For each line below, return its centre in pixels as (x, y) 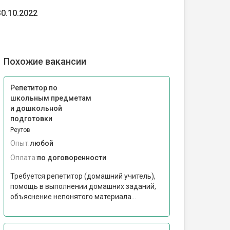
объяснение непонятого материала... (73, 197)
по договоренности (72, 158)
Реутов (20, 130)
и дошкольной (36, 108)
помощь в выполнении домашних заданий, (83, 186)
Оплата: (24, 158)
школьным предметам (51, 98)
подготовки (31, 119)
